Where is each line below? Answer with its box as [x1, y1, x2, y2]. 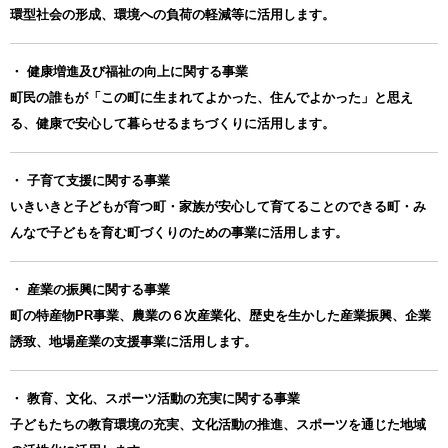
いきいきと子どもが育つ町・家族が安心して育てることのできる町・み [10, 198, 426, 214]
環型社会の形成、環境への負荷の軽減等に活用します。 [10, 6, 335, 22]
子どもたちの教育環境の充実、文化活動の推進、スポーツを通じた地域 [10, 416, 426, 432]
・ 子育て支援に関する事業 [10, 172, 170, 188]
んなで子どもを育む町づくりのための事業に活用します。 [10, 224, 348, 240]
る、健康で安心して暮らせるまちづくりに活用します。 [10, 115, 335, 131]
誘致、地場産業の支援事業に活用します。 [10, 333, 257, 349]
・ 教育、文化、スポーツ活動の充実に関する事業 [10, 390, 300, 406]
